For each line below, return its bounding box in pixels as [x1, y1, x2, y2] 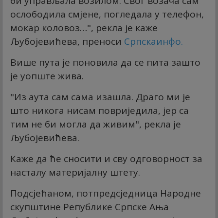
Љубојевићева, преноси [10, 35, 124, 48]
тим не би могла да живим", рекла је [10, 117, 181, 130]
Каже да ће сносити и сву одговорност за [10, 152, 202, 165]
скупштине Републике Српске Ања [10, 200, 169, 213]
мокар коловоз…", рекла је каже [10, 21, 158, 34]
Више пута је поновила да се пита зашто [10, 55, 200, 69]
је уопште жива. [10, 69, 84, 82]
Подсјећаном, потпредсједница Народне [10, 186, 201, 200]
